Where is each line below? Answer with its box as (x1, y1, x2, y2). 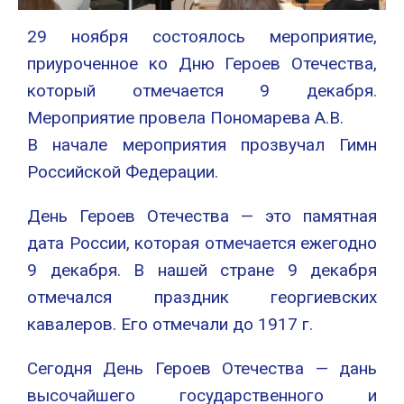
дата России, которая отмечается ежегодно (27, 233, 377, 254)
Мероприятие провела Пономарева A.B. (27, 107, 344, 129)
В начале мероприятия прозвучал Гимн (27, 134, 377, 156)
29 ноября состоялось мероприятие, (27, 26, 377, 48)
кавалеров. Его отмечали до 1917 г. (27, 314, 313, 335)
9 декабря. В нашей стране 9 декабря (27, 260, 377, 281)
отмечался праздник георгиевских (27, 287, 377, 308)
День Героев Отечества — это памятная (27, 206, 377, 227)
